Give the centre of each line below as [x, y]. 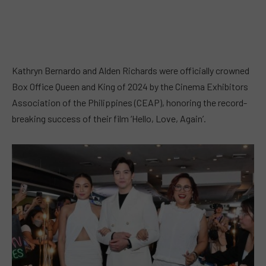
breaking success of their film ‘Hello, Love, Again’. [109, 118]
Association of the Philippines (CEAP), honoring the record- [129, 102]
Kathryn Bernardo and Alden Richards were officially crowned [131, 70]
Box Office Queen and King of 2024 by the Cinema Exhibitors [130, 86]
